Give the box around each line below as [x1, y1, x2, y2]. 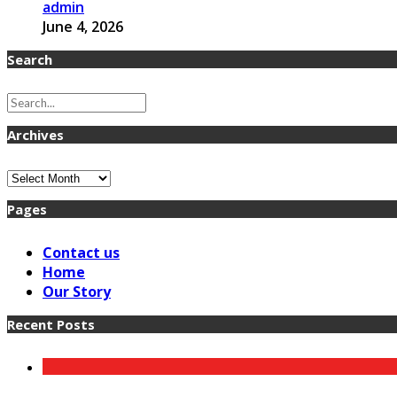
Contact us [43, 242, 120, 262]
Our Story [43, 281, 111, 301]
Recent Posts [7, 315, 95, 333]
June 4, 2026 [43, 16, 123, 36]
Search [7, 50, 52, 68]
